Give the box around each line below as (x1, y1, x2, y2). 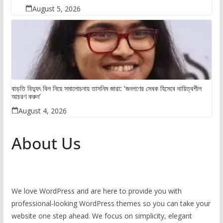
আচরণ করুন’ (11, 92, 41, 102)
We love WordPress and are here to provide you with (11, 186, 182, 196)
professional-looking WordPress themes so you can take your (11, 199, 211, 209)
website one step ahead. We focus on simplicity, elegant (11, 211, 192, 221)
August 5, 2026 (32, 4, 81, 14)
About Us (11, 132, 81, 154)
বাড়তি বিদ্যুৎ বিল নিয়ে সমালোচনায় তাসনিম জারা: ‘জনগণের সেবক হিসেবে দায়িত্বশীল (11, 84, 202, 94)
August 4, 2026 (18, 106, 67, 116)
